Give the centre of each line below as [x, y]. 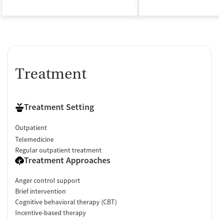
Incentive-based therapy [51, 212]
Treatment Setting [59, 107]
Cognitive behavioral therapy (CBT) [66, 202]
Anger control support [48, 180]
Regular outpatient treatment [58, 150]
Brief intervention [41, 191]
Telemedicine [34, 139]
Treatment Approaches [67, 160]
